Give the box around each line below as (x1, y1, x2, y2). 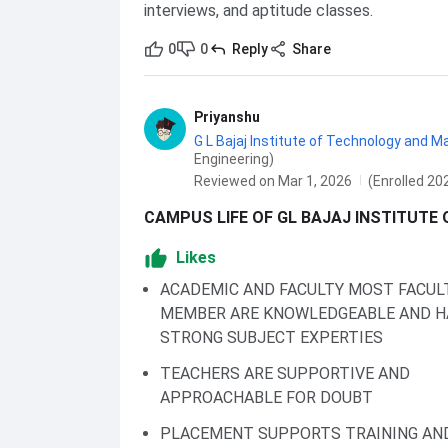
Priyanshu (194, 109, 260, 125)
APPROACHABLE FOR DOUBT (160, 388, 373, 407)
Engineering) (194, 151, 274, 167)
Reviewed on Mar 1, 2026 (194, 173, 352, 189)
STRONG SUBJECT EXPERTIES (160, 328, 383, 347)
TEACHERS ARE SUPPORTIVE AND (160, 364, 410, 383)
